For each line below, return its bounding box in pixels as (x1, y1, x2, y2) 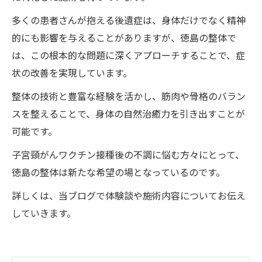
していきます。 (12, 206, 76, 220)
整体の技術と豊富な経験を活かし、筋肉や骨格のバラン (12, 89, 246, 103)
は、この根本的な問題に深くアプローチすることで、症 (12, 48, 245, 62)
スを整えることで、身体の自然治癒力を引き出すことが (12, 106, 245, 120)
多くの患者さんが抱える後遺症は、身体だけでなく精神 (12, 13, 246, 27)
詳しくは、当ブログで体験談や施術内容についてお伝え (12, 188, 246, 202)
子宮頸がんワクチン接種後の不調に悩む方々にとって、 (12, 147, 244, 161)
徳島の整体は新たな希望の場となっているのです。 (12, 165, 225, 179)
